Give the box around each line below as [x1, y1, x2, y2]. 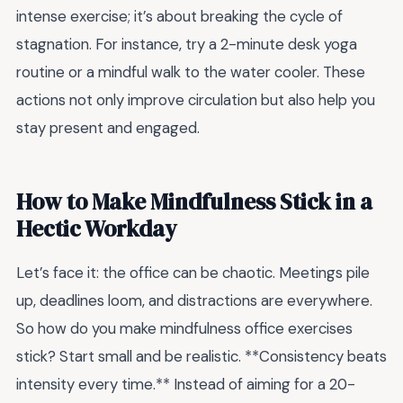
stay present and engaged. [16, 118, 200, 139]
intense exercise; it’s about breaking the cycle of [16, 6, 343, 27]
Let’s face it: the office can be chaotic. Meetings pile [16, 262, 370, 282]
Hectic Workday [16, 212, 177, 244]
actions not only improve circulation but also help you [16, 90, 375, 111]
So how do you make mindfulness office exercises [16, 318, 353, 338]
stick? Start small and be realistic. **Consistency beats [16, 345, 387, 366]
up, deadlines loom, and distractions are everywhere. [16, 290, 372, 310]
